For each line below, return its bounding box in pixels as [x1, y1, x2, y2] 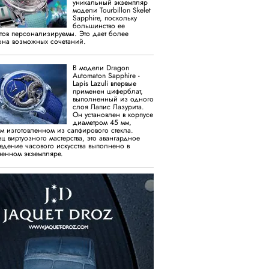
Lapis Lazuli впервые [73, 77, 136, 89]
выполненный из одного [73, 93, 154, 104]
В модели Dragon [73, 62, 129, 73]
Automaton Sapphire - [73, 70, 140, 81]
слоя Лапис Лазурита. [73, 101, 144, 112]
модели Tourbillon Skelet [73, 4, 151, 16]
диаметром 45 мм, [73, 116, 131, 128]
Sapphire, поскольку [73, 12, 137, 23]
